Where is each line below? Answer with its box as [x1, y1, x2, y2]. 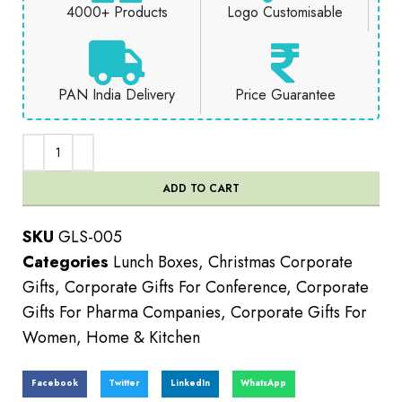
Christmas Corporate [208, 250, 353, 275]
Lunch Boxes [113, 250, 198, 275]
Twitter [109, 377, 140, 390]
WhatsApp [240, 377, 287, 390]
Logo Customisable [226, 2, 343, 23]
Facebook [31, 377, 78, 390]
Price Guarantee [234, 84, 336, 106]
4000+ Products [66, 2, 168, 23]
